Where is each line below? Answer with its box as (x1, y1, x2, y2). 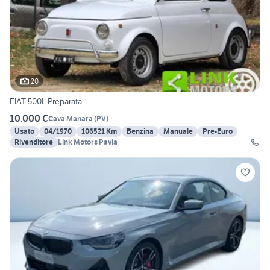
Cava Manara (48, 113, 93, 123)
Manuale (163, 127, 193, 136)
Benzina (127, 127, 154, 136)
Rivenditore (14, 137, 53, 147)
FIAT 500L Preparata (10, 96, 82, 107)
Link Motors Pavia (58, 137, 118, 147)
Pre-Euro (202, 127, 233, 136)
